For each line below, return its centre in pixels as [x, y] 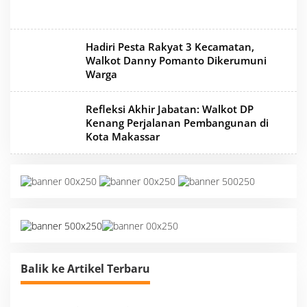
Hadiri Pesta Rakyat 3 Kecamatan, [170, 47]
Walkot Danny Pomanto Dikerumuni [176, 61]
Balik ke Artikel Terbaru [85, 268]
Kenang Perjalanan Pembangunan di [177, 123]
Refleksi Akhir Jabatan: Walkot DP [170, 109]
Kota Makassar [123, 137]
